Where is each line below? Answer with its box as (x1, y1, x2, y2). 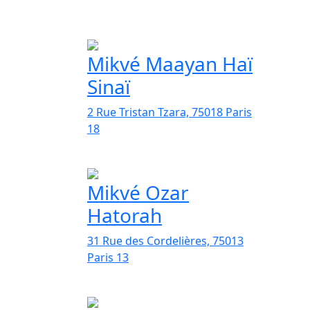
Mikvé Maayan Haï (87, 50, 253, 77)
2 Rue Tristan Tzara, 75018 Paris (87, 104, 252, 120)
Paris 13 (87, 249, 129, 265)
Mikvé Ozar (87, 179, 189, 206)
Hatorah (87, 201, 162, 228)
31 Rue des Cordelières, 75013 (87, 232, 244, 248)
